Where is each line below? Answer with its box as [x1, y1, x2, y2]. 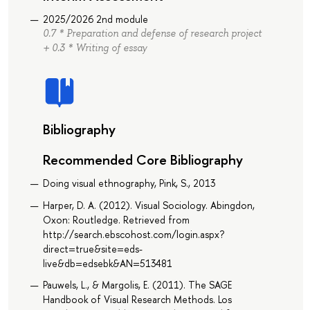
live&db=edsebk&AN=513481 [42, 256, 172, 270]
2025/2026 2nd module [42, 12, 148, 26]
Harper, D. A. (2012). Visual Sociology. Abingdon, [42, 198, 255, 212]
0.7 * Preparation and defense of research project [42, 26, 262, 39]
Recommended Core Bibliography [42, 149, 243, 169]
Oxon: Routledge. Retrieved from [42, 212, 190, 226]
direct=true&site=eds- [42, 241, 143, 255]
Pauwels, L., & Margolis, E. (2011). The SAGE [42, 278, 232, 292]
